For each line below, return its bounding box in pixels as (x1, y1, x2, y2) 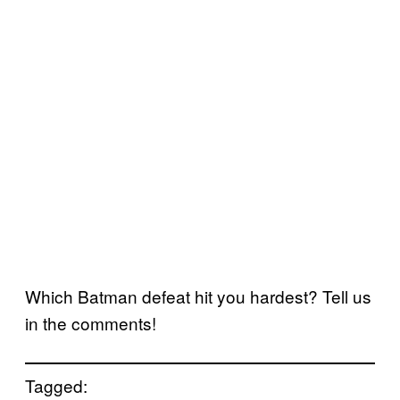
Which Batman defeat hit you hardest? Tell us (25, 284, 371, 309)
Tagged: (25, 373, 87, 398)
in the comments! (25, 311, 156, 336)
